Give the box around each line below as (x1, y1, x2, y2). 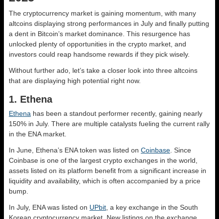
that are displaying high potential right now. (9, 77, 143, 85)
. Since (170, 146, 191, 154)
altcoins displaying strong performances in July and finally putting (9, 20, 209, 28)
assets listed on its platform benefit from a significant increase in (9, 167, 206, 175)
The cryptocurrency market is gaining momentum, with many (9, 9, 196, 18)
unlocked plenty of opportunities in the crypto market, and (9, 40, 186, 48)
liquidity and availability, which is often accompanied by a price (9, 177, 200, 185)
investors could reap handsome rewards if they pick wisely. (9, 50, 192, 59)
